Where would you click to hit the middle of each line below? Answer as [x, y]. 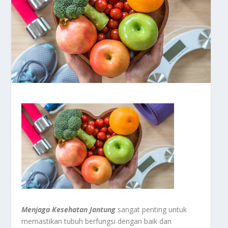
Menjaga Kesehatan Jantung [69, 210]
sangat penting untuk [151, 210]
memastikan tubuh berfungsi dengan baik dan [97, 221]
